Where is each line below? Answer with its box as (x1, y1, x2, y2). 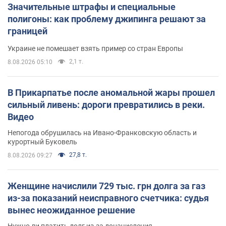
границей (8, 25, 47, 36)
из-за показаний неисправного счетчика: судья (8, 192, 209, 203)
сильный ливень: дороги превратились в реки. (8, 99, 205, 110)
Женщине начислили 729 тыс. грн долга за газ (8, 180, 205, 191)
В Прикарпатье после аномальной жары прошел (8, 87, 215, 98)
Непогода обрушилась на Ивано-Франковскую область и (8, 128, 197, 137)
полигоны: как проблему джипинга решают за (8, 13, 206, 24)
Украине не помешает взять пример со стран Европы (8, 44, 183, 52)
